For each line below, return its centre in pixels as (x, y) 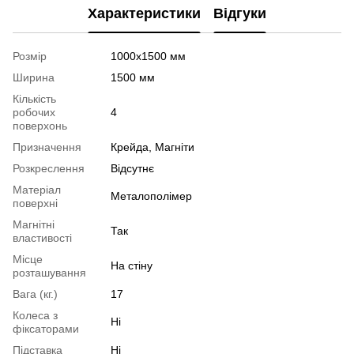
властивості (42, 237)
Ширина (34, 77)
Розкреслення (49, 168)
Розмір (30, 56)
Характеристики (144, 14)
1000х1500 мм (148, 56)
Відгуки (240, 14)
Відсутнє (132, 168)
